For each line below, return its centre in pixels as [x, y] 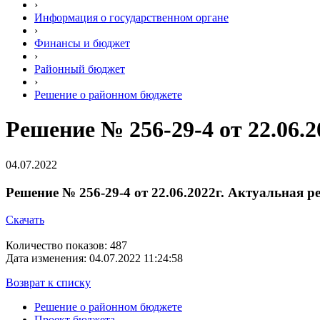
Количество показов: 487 [66, 246]
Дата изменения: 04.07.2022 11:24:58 [94, 259]
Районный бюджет [80, 69]
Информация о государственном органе [131, 17]
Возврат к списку [48, 283]
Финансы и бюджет [82, 43]
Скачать [25, 220]
